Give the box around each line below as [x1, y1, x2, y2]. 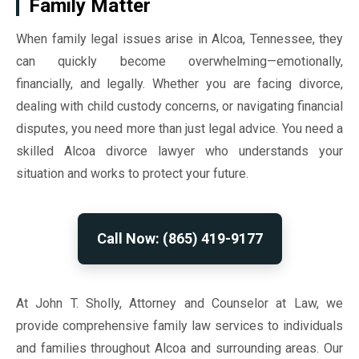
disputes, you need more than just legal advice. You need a [16, 121, 343, 136]
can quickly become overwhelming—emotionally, [16, 54, 343, 69]
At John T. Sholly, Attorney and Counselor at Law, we [16, 296, 343, 311]
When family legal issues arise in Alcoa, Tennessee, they [16, 31, 343, 46]
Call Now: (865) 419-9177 [96, 230, 263, 247]
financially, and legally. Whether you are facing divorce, [16, 76, 343, 91]
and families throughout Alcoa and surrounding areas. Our [16, 341, 343, 356]
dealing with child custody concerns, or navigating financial [16, 99, 343, 114]
